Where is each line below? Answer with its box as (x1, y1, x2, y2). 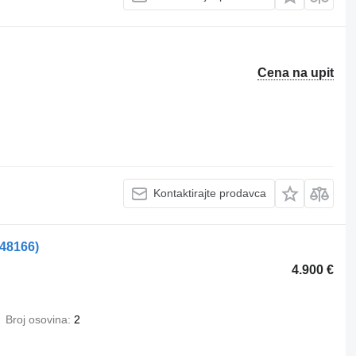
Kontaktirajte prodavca (153, 187, 267, 200)
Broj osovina (5, 312, 68, 326)
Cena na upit (257, 65, 335, 79)
